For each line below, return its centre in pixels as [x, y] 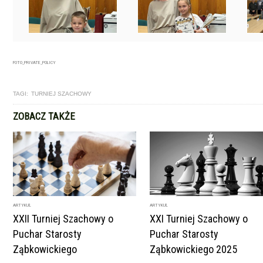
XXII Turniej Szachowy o [63, 219]
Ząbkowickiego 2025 [193, 249]
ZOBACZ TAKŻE [44, 116]
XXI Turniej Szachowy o [199, 219]
